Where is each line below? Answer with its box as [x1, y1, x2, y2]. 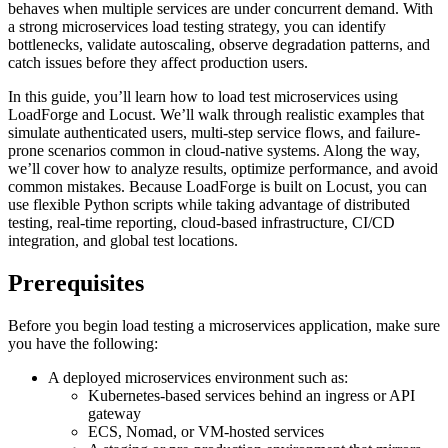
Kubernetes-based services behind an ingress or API [88, 386, 415, 404]
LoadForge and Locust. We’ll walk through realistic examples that [8, 106, 424, 124]
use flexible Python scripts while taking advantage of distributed [8, 196, 410, 214]
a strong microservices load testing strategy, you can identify [8, 18, 386, 36]
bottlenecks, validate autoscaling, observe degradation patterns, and [8, 36, 430, 54]
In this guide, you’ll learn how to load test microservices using [8, 88, 398, 106]
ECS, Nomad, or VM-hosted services [88, 422, 324, 440]
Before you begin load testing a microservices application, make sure [8, 316, 440, 334]
